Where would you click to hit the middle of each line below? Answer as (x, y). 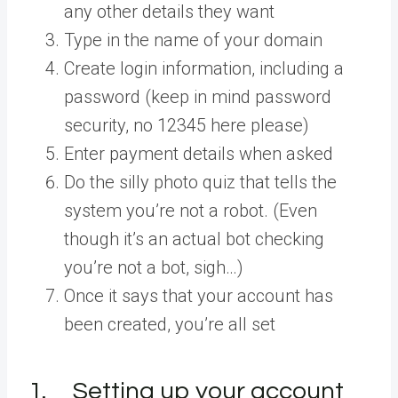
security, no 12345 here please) (187, 125)
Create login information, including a (204, 68)
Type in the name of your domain (193, 40)
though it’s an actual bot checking (194, 239)
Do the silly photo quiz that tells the (200, 182)
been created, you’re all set (170, 324)
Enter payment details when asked (199, 153)
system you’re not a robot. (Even (191, 210)
